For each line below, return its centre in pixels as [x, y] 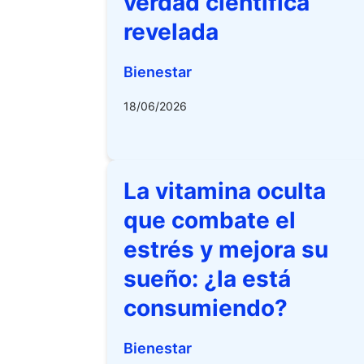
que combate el [210, 220]
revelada [171, 32]
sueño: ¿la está [207, 279]
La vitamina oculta [225, 191]
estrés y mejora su [226, 249]
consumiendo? [206, 308]
